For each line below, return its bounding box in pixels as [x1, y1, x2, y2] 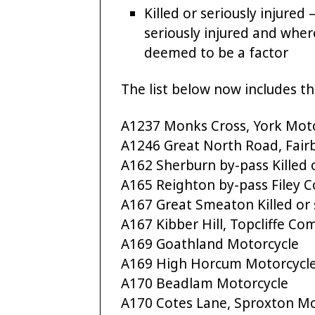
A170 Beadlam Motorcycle [121, 274, 288, 292]
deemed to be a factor [144, 43, 289, 62]
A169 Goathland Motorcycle [121, 234, 299, 253]
